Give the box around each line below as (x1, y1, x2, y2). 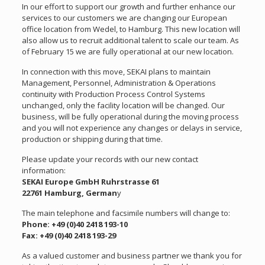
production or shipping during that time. (22, 133, 163, 144)
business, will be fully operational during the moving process (22, 111, 240, 122)
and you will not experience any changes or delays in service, (22, 122, 243, 133)
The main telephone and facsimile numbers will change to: (22, 207, 231, 218)
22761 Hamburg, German (22, 187, 118, 198)
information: (22, 164, 66, 176)
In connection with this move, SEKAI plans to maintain (22, 66, 211, 77)
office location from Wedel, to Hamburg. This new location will (22, 23, 241, 34)
